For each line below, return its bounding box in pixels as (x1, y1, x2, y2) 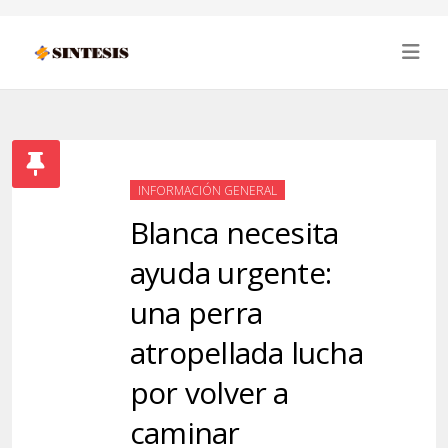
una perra (130, 292, 262, 333)
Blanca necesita (130, 212, 339, 253)
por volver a (130, 372, 289, 413)
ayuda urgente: (130, 252, 332, 293)
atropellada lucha (130, 332, 363, 373)
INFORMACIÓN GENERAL (138, 182, 277, 199)
